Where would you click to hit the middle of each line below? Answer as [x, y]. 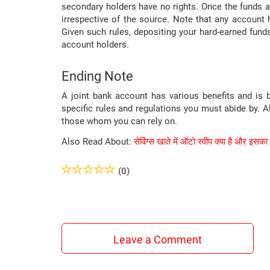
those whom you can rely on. [119, 121]
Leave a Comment [158, 240]
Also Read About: [98, 142]
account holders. [95, 45]
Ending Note [97, 77]
